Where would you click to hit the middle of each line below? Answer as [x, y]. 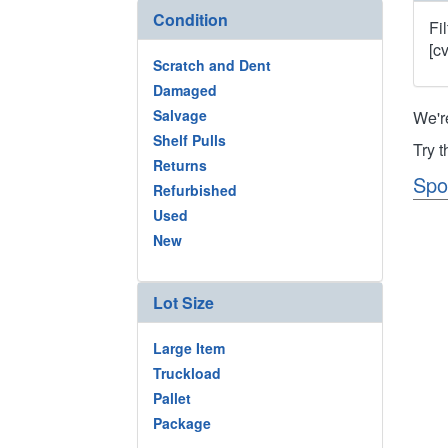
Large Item [189, 347]
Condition [190, 19]
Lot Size [183, 302]
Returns [180, 165]
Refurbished [195, 190]
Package [182, 422]
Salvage [180, 115]
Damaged [185, 90]
